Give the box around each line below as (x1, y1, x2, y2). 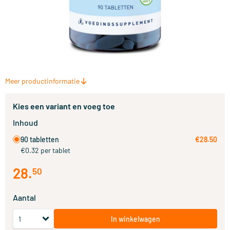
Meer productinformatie (5, 76, 80, 85)
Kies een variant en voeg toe (13, 101, 115, 111)
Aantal (13, 193, 36, 202)
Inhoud (13, 118, 38, 127)
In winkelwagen (111, 214, 160, 223)
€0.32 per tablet (21, 146, 70, 155)
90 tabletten (21, 135, 59, 144)
